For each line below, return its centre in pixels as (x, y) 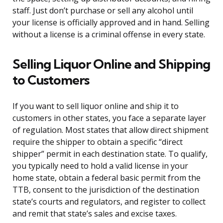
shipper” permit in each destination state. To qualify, (110, 154)
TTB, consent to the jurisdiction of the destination (106, 190)
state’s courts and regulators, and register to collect (109, 202)
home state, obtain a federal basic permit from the (107, 178)
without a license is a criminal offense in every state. (109, 35)
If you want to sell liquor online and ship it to (96, 106)
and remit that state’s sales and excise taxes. (95, 214)
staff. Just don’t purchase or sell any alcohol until (103, 11)
